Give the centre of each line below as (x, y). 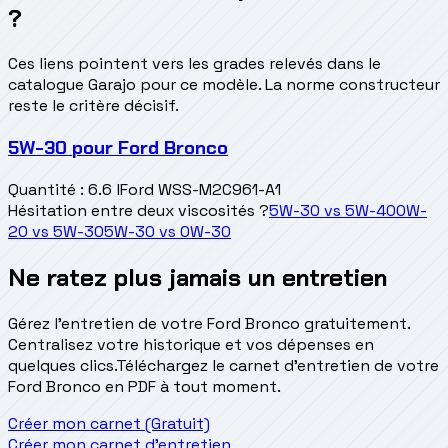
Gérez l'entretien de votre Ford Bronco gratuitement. (209, 323)
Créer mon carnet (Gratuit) (109, 423)
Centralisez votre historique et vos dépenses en (191, 344)
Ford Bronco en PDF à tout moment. (144, 386)
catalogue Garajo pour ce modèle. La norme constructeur (224, 85)
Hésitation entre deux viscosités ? (138, 210)
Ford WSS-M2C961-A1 (200, 189)
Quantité (42, 189)
